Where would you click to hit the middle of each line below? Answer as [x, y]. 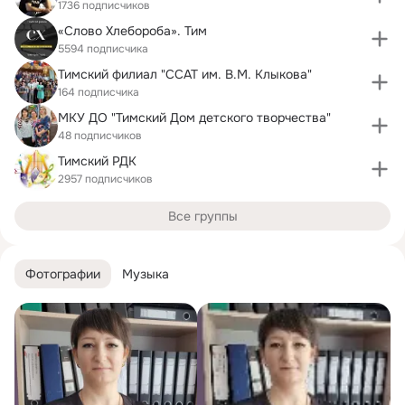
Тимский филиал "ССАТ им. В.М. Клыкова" [185, 74]
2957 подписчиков [105, 179]
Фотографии [63, 273]
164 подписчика [99, 92]
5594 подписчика [103, 48]
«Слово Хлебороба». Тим [132, 30]
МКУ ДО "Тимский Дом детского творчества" [194, 117]
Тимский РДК [97, 160]
